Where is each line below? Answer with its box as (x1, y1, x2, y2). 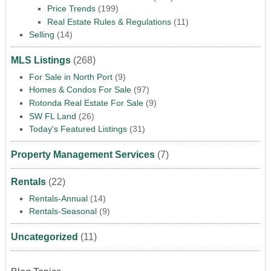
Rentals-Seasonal (28, 206, 97, 217)
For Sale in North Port (28, 71, 113, 82)
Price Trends (47, 4, 96, 14)
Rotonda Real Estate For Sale (28, 98, 143, 108)
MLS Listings (10, 55, 71, 66)
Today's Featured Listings (28, 124, 127, 134)
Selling (28, 30, 54, 40)
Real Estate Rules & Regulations (47, 16, 171, 27)
